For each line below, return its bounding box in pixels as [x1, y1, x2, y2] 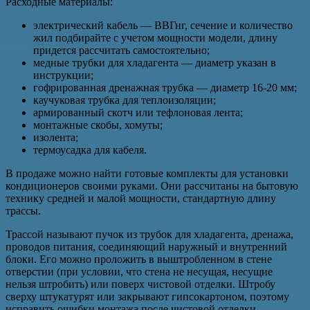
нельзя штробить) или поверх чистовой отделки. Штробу [6, 277, 275, 290]
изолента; [33, 131, 78, 143]
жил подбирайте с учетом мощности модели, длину [33, 31, 277, 44]
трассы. [6, 204, 41, 217]
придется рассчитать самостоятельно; [33, 44, 210, 56]
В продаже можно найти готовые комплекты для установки [6, 167, 289, 179]
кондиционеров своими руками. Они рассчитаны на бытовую [6, 179, 298, 192]
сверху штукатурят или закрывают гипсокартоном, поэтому [6, 290, 289, 302]
